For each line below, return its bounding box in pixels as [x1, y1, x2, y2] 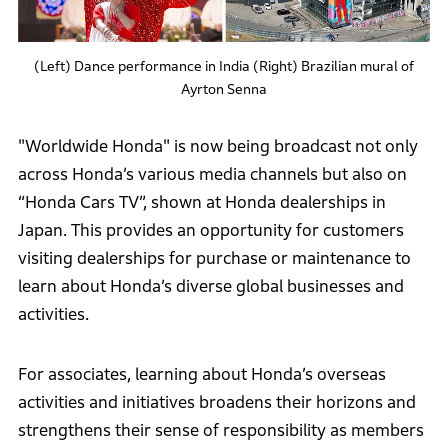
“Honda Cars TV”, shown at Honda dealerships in [17, 193, 386, 212]
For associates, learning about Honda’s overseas [17, 365, 386, 384]
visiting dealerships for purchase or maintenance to [17, 249, 411, 268]
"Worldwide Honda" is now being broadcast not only [17, 137, 418, 156]
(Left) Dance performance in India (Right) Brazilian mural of [34, 58, 414, 74]
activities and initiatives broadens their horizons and [17, 393, 416, 412]
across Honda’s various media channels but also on [17, 165, 407, 184]
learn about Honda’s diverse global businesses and [17, 277, 404, 296]
